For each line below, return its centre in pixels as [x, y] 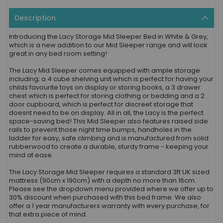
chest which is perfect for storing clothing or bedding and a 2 [107, 96]
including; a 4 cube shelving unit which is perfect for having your [111, 79]
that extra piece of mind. [48, 214]
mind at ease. [31, 155]
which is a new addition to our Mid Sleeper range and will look [108, 45]
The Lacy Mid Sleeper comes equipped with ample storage [105, 70]
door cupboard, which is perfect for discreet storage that [101, 104]
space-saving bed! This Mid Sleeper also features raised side [109, 121]
